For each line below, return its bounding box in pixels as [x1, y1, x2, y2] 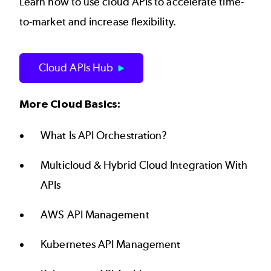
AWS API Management [41, 207, 149, 221]
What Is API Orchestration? [41, 128, 168, 142]
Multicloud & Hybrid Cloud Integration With [41, 158, 248, 172]
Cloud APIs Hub [39, 60, 114, 74]
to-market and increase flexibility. [19, 15, 178, 29]
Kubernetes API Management [41, 237, 181, 251]
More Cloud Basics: [19, 97, 121, 111]
